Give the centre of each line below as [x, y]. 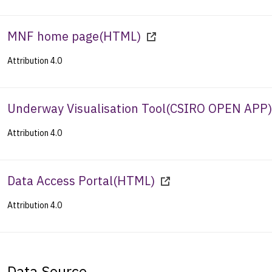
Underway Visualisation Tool [87, 108]
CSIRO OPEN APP [219, 108]
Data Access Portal [60, 180]
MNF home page [53, 36]
